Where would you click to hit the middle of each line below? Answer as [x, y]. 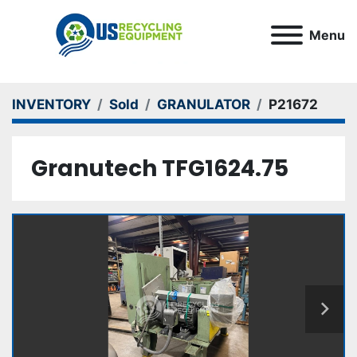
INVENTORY [51, 104]
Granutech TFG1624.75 [160, 169]
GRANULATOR [204, 104]
